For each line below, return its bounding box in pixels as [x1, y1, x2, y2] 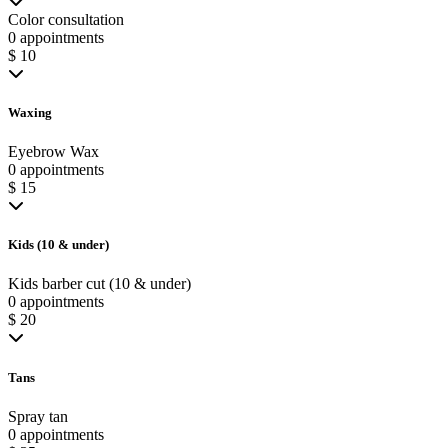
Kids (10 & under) [8, 237, 109, 253]
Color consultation [8, 10, 124, 28]
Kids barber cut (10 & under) [8, 275, 191, 293]
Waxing [8, 104, 52, 120]
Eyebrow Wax [8, 143, 99, 161]
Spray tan [8, 407, 68, 425]
